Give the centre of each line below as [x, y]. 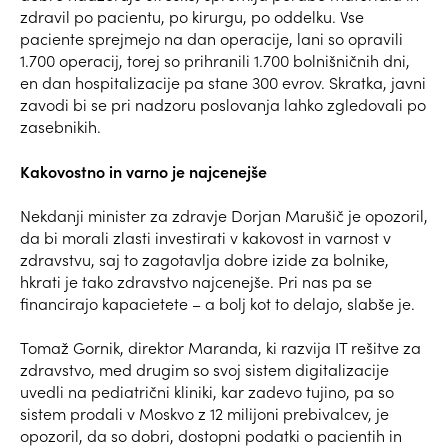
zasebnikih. [60, 126]
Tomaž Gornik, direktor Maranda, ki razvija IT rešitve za [220, 347]
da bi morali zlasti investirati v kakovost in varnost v [205, 237]
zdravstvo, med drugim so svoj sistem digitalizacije [204, 369]
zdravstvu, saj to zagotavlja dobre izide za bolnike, [204, 259]
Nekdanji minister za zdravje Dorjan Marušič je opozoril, [224, 215]
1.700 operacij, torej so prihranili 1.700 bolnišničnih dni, [215, 60]
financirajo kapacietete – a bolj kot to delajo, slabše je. [217, 303]
